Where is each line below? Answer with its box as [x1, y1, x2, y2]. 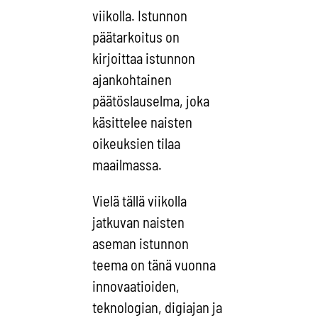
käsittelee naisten [92, 114, 193, 131]
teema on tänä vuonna [92, 256, 216, 273]
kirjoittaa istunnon [92, 50, 196, 67]
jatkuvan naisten [92, 213, 185, 231]
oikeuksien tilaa [92, 135, 181, 153]
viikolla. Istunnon [92, 7, 188, 25]
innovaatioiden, [92, 277, 180, 295]
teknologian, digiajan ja [92, 298, 223, 316]
